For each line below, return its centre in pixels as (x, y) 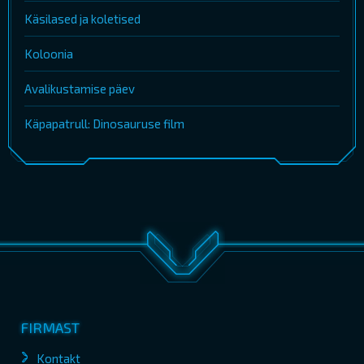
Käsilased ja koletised (82, 19)
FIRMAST (50, 328)
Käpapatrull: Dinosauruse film (104, 124)
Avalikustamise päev (80, 89)
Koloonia (49, 54)
